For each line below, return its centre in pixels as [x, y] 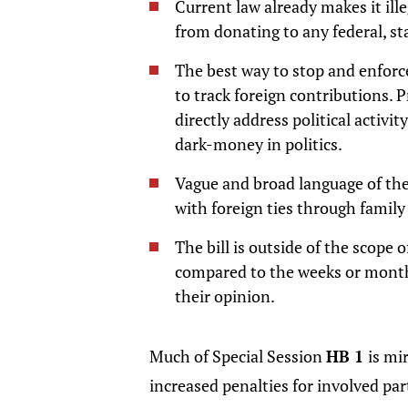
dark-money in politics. [258, 144]
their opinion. [224, 296]
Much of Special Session [237, 356]
